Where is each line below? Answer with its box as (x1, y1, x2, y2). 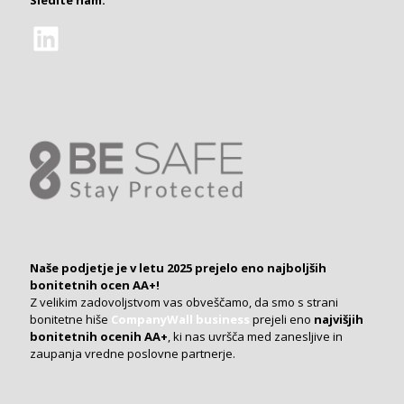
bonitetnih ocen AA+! (30, 277, 160, 293)
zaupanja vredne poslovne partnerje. (30, 345, 238, 362)
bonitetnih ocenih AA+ (30, 328, 168, 344)
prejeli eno (250, 311, 314, 327)
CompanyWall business (111, 311, 250, 327)
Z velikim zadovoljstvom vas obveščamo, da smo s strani (30, 294, 338, 310)
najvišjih (314, 311, 363, 327)
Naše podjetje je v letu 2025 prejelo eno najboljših (30, 260, 326, 276)
